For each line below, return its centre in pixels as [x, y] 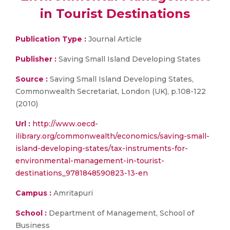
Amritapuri [72, 193]
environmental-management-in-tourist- [90, 161]
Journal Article [114, 39]
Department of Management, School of [120, 213]
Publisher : [37, 59]
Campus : [33, 193]
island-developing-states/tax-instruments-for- [102, 148]
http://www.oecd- [65, 124]
